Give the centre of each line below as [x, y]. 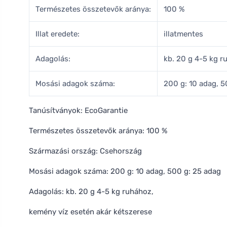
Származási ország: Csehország [85, 151]
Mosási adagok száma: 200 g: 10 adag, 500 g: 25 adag [125, 171]
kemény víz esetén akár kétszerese [90, 212]
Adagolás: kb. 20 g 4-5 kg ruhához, [91, 192]
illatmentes [183, 34]
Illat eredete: [58, 34]
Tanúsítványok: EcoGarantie [78, 110]
